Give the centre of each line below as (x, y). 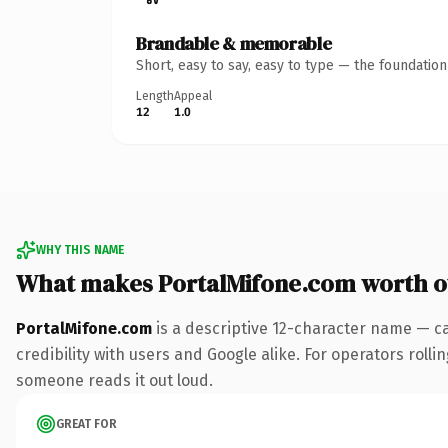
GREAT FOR (86, 423)
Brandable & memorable (234, 43)
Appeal (193, 95)
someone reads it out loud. (114, 380)
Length (155, 95)
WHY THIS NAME (80, 249)
